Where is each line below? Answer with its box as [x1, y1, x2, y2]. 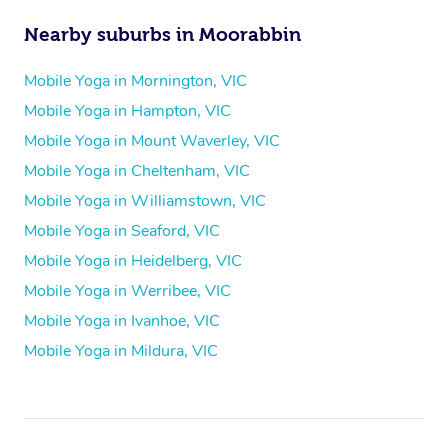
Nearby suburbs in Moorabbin [24, 24, 301, 46]
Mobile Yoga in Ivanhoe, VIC [24, 310, 220, 333]
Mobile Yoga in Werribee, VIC [24, 280, 231, 303]
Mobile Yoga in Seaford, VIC [24, 220, 220, 243]
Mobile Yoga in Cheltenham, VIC [24, 160, 250, 183]
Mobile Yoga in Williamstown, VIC [24, 190, 266, 213]
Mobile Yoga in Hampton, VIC [24, 100, 231, 123]
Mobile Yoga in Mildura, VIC [24, 340, 218, 363]
